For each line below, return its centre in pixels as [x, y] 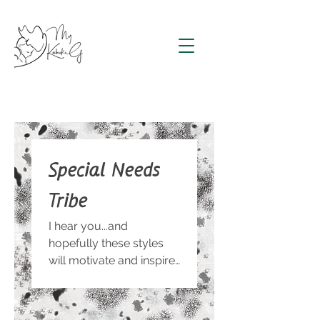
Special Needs [105, 171]
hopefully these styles [106, 243]
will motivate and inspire [112, 260]
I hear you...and [88, 226]
